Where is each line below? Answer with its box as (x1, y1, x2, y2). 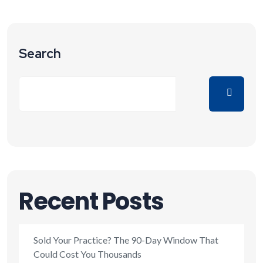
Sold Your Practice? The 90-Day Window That (33, 234, 218, 245)
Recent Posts (19, 184, 164, 218)
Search (19, 45, 61, 62)
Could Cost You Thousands (33, 248, 141, 259)
